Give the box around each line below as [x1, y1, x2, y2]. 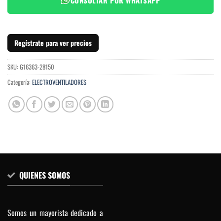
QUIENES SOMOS [19, 169, 70, 181]
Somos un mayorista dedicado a [7, 207, 103, 219]
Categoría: [7, 77, 32, 87]
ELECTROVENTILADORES [32, 77, 86, 87]
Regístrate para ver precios [14, 37, 92, 48]
